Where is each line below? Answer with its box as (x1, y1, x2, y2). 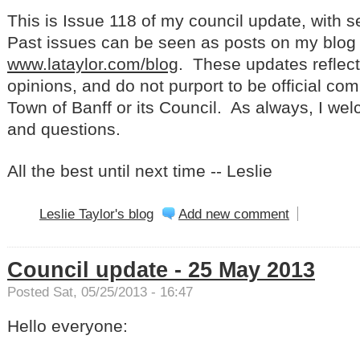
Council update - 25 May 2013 (7, 258, 315, 283)
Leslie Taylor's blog (39, 206, 153, 221)
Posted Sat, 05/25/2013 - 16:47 (7, 284, 193, 300)
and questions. (7, 119, 125, 138)
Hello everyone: (7, 317, 128, 336)
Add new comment (178, 206, 289, 221)
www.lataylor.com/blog (7, 54, 178, 73)
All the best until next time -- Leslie (7, 161, 272, 180)
